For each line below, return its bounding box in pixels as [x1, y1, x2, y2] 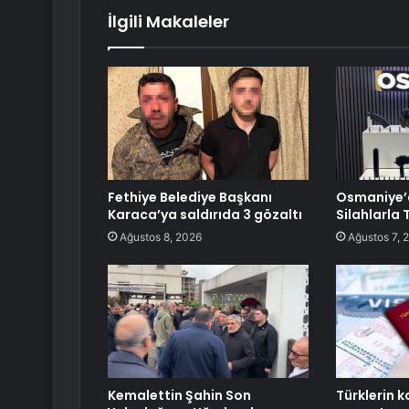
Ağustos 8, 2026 [120, 230, 202, 245]
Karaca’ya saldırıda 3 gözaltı [108, 205, 302, 225]
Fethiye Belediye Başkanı [108, 188, 272, 207]
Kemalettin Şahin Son [108, 386, 251, 405]
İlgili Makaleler [108, 10, 229, 34]
